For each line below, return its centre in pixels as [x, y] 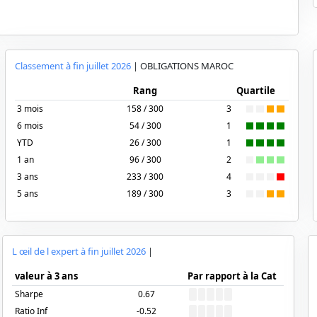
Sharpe [29, 294]
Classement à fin [50, 65]
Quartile [256, 90]
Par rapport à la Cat [232, 276]
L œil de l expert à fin [57, 251]
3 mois [30, 108]
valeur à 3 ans [47, 276]
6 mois [30, 125]
